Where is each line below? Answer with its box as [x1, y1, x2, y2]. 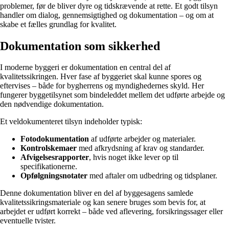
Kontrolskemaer [20, 144, 77, 153]
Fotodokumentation [20, 134, 89, 144]
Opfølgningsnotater [20, 171, 87, 180]
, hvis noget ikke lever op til [89, 153, 178, 162]
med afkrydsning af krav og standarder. [77, 144, 204, 153]
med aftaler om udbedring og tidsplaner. [87, 171, 217, 180]
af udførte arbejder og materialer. [89, 134, 196, 144]
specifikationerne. [20, 162, 77, 171]
